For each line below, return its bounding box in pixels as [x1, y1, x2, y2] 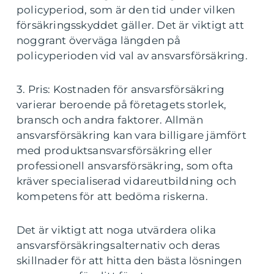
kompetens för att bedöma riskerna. [17, 190, 208, 202]
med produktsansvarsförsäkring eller [17, 144, 213, 157]
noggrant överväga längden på [17, 34, 181, 46]
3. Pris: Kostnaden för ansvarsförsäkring [17, 83, 225, 95]
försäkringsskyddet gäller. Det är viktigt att [17, 19, 245, 31]
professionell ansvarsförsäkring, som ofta [17, 160, 234, 172]
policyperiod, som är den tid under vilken [17, 4, 235, 16]
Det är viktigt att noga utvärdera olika [17, 224, 216, 236]
